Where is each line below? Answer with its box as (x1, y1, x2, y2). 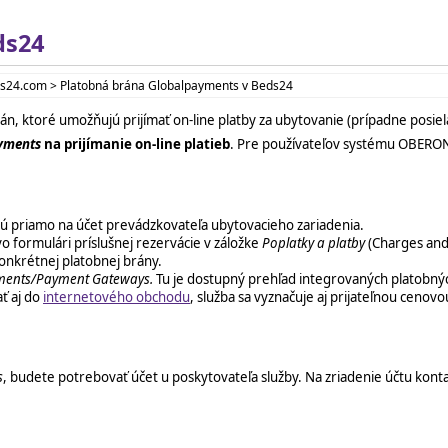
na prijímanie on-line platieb (41, 134, 230, 153)
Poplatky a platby (262, 233, 365, 252)
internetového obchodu (43, 287, 190, 306)
